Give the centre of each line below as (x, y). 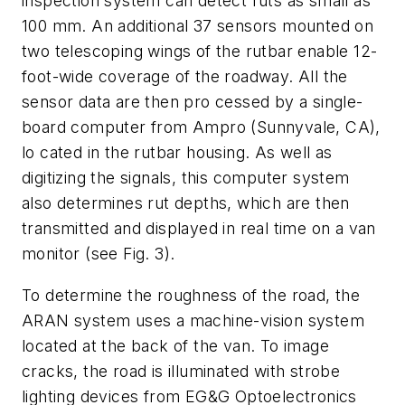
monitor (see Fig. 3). (99, 254)
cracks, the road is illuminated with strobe (181, 372)
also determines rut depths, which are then (186, 203)
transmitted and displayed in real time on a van (199, 229)
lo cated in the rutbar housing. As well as (177, 153)
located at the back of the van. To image (175, 346)
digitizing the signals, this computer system (186, 178)
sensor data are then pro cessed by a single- (193, 102)
